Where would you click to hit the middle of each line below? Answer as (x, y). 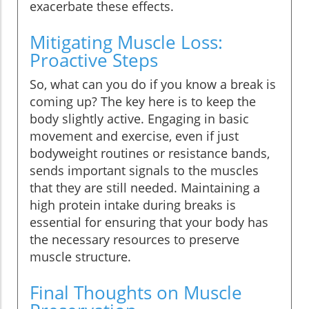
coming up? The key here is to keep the (143, 102)
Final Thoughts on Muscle (136, 293)
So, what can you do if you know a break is (153, 84)
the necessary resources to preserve (134, 240)
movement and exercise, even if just (134, 136)
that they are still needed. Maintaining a (145, 188)
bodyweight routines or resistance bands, (150, 153)
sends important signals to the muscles (144, 171)
